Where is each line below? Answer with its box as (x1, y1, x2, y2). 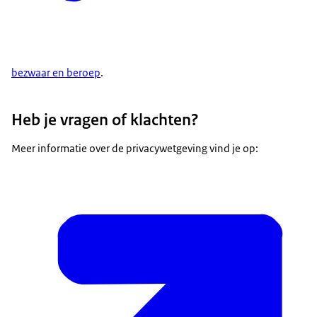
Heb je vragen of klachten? (11, 109, 199, 131)
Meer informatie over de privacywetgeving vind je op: (11, 142, 260, 156)
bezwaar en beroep (11, 65, 100, 79)
